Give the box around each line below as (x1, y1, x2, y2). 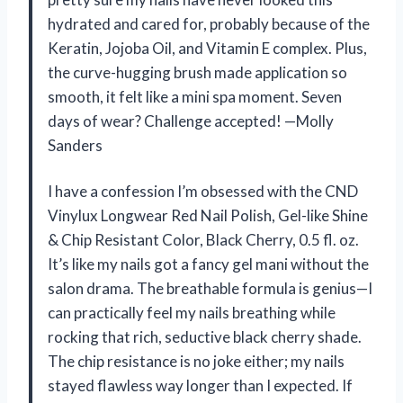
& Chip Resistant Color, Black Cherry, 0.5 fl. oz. (48, 230, 359, 250)
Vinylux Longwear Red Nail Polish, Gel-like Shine (48, 206, 368, 226)
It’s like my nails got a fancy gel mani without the (48, 255, 369, 274)
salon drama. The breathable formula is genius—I (48, 279, 372, 299)
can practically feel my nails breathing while (48, 303, 336, 323)
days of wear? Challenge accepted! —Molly (48, 112, 334, 131)
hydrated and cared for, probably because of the (48, 14, 370, 34)
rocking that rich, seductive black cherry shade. (48, 327, 362, 347)
